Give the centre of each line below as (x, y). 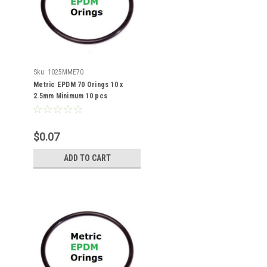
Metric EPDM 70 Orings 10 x (78, 85)
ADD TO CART (87, 158)
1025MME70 (66, 72)
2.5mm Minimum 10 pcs (70, 96)
